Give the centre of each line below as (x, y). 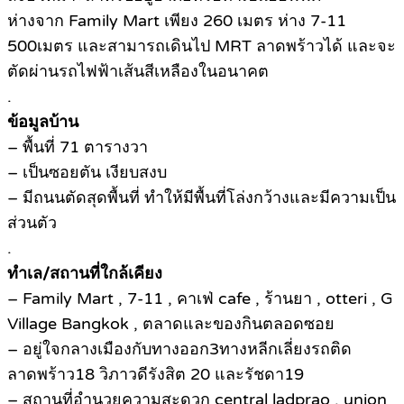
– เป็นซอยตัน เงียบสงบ (87, 173)
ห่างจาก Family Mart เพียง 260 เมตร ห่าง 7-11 (177, 21)
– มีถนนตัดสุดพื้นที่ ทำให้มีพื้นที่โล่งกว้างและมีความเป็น (202, 198)
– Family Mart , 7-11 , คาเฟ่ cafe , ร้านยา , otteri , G (200, 299)
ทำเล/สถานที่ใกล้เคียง (85, 274)
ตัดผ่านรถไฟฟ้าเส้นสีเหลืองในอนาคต (138, 72)
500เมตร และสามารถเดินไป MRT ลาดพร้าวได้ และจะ (202, 46)
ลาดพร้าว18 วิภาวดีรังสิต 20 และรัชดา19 (156, 375)
